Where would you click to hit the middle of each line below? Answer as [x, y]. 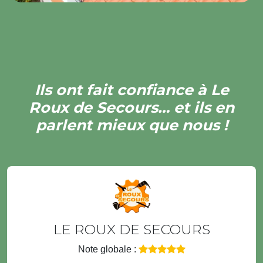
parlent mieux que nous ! [131, 125]
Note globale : [108, 249]
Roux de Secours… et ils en [131, 108]
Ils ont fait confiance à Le [131, 90]
